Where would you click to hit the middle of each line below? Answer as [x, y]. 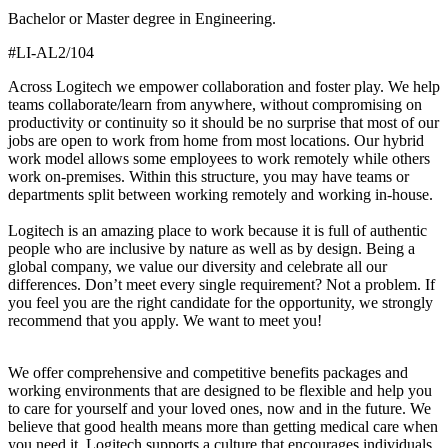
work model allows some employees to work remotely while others [219, 159]
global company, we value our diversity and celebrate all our [197, 267]
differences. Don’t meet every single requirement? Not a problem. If [221, 285]
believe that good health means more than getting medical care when [223, 427]
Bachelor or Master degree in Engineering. [142, 19]
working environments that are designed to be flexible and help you [220, 391]
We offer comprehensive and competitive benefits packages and [208, 373]
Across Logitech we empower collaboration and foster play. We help [224, 87]
